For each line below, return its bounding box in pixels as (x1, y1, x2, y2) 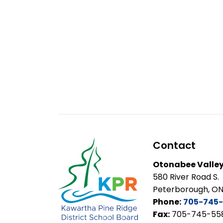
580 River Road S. (153, 171, 219, 183)
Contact (153, 138, 196, 153)
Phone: (153, 196, 181, 208)
